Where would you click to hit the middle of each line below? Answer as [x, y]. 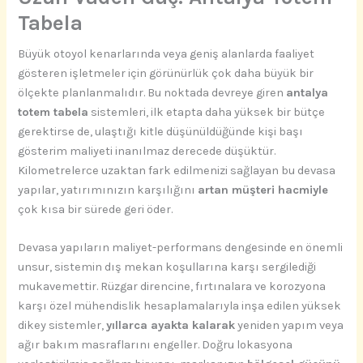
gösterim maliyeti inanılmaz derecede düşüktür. [147, 152]
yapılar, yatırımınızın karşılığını [108, 190]
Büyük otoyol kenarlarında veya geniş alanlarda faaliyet [167, 54]
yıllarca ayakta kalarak [171, 326]
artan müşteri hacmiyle [263, 190]
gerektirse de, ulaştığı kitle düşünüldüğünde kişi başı [161, 132]
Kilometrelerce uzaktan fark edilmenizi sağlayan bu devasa [177, 171]
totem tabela [53, 113]
